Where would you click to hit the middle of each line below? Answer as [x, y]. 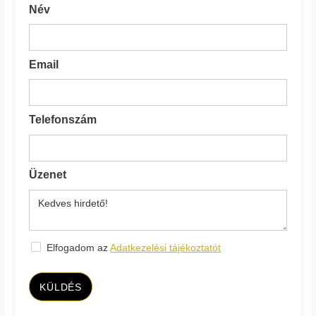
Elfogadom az [79, 247]
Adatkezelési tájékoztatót [166, 247]
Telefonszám [63, 120]
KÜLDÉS [61, 287]
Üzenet [48, 175]
